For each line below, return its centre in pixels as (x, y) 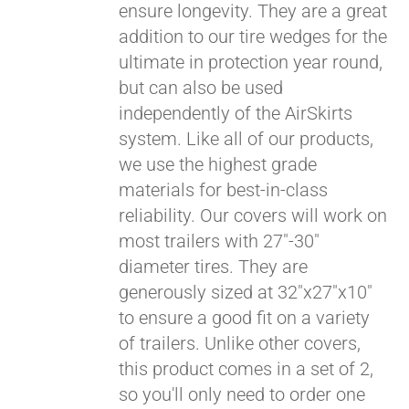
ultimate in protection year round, (251, 62)
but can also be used (201, 88)
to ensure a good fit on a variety (245, 318)
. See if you (174, 46)
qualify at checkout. (155, 66)
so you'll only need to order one (242, 394)
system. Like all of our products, (246, 139)
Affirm (104, 42)
